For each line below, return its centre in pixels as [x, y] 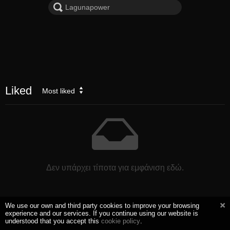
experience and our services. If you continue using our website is [102, 213]
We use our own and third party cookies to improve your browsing [102, 206]
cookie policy [121, 221]
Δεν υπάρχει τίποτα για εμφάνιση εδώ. [115, 167]
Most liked [59, 91]
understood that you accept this [53, 221]
